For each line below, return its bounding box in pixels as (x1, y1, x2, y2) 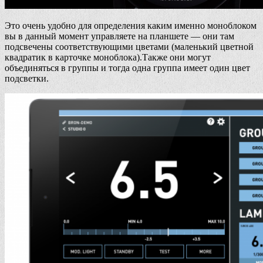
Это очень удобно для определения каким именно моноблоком (5, 20, 257, 31)
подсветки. (5, 73, 49, 83)
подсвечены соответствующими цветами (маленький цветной (5, 41, 254, 52)
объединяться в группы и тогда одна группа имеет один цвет (5, 62, 250, 73)
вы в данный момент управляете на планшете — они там (5, 31, 234, 41)
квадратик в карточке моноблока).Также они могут (5, 52, 211, 62)
